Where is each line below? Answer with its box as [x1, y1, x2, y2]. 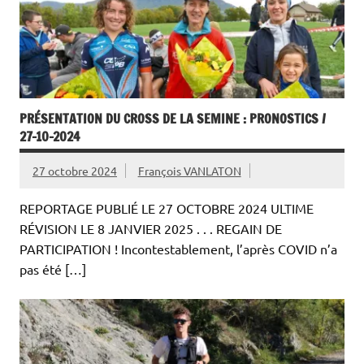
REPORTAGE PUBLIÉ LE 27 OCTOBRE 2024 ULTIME [19, 199, 314, 216]
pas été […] [19, 260, 86, 277]
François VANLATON [137, 162, 241, 178]
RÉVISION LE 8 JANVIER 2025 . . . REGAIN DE [19, 219, 282, 236]
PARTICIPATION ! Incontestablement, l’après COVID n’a [19, 240, 337, 257]
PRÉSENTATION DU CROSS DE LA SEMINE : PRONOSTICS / [19, 109, 326, 128]
